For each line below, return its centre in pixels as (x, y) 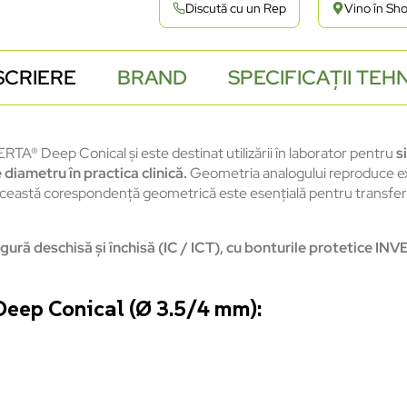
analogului (294, 174)
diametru (35, 174)
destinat (198, 154)
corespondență (92, 194)
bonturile (275, 248)
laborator (318, 154)
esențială (278, 194)
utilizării (249, 154)
